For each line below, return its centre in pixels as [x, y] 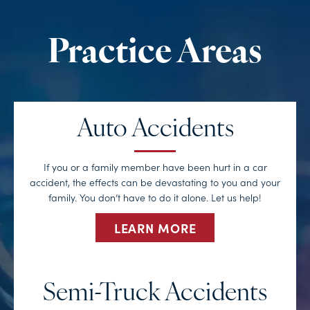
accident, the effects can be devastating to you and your [155, 182]
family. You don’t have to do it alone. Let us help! [155, 197]
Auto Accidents [155, 130]
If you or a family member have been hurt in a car [155, 166]
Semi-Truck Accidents [155, 294]
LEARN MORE [155, 228]
